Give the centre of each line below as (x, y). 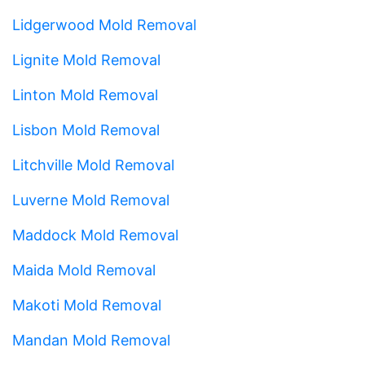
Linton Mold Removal (85, 95)
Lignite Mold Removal (86, 59)
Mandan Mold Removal (91, 340)
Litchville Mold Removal (93, 165)
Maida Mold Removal (84, 270)
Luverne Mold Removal (91, 200)
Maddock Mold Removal (95, 235)
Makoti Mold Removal (87, 305)
